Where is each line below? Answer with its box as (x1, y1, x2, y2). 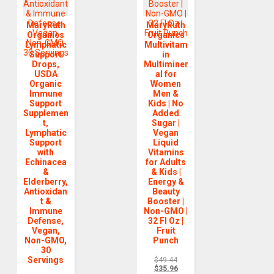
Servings (28, 255, 64, 265)
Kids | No (148, 98, 184, 109)
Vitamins (147, 147, 184, 158)
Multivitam (144, 40, 188, 50)
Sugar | (152, 118, 180, 128)
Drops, (32, 59, 60, 70)
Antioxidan (24, 187, 68, 197)
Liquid (153, 138, 179, 148)
